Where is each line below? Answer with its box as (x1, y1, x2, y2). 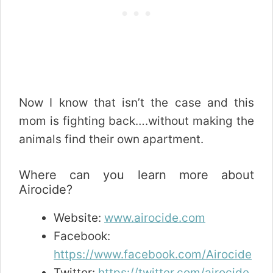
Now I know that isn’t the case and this (19, 96, 254, 110)
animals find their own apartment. (19, 132, 204, 147)
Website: (54, 210, 104, 225)
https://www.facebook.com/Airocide (54, 247, 252, 261)
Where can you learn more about (19, 167, 254, 182)
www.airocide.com (104, 210, 205, 225)
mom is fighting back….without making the (19, 114, 254, 129)
